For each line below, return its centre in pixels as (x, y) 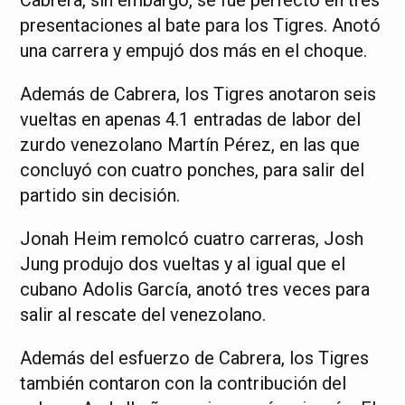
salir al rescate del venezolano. (143, 315)
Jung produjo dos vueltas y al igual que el (183, 264)
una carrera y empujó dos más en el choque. (194, 51)
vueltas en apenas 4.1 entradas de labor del (191, 119)
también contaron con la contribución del (184, 383)
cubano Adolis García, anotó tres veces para (195, 289)
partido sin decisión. (100, 195)
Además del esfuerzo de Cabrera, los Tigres (195, 358)
